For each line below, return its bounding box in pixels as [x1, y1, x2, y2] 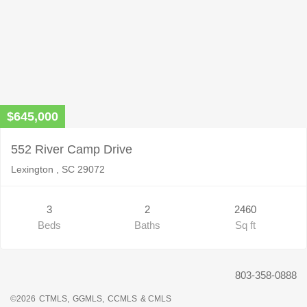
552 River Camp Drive [11, 142, 132, 156]
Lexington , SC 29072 [11, 163, 105, 175]
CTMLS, [39, 293, 69, 304]
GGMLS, [73, 293, 104, 304]
